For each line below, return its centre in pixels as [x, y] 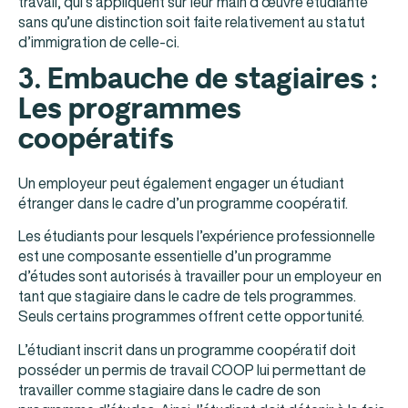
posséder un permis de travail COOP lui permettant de [192, 369]
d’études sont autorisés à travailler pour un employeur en [200, 276]
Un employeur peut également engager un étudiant [181, 184]
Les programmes [130, 110]
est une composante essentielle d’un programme [175, 256]
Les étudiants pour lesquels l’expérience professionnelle [197, 236]
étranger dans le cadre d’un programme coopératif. [183, 204]
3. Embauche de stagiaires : [198, 80]
